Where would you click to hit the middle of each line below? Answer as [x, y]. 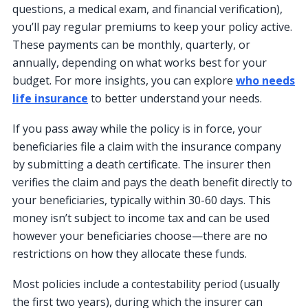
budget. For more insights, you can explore [124, 80]
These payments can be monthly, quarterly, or [131, 44]
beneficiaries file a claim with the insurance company [147, 146]
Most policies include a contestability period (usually [146, 284]
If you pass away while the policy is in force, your [137, 128]
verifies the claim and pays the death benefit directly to [152, 182]
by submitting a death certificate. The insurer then [142, 164]
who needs [265, 80]
